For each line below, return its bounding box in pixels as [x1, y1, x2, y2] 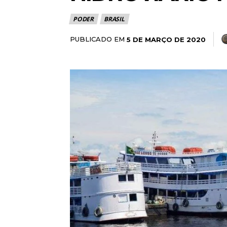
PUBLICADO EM [70, 35, 125, 44]
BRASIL [104, 15, 125, 24]
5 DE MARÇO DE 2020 [127, 35, 206, 44]
